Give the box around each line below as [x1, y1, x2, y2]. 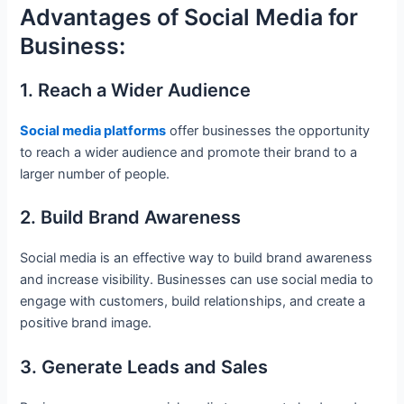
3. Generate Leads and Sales [20, 355, 269, 378]
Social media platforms [20, 123, 167, 140]
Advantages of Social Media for [20, 4, 359, 32]
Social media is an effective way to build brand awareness [20, 250, 373, 267]
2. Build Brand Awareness [20, 207, 242, 229]
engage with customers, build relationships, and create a [20, 293, 366, 310]
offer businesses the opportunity [166, 123, 371, 140]
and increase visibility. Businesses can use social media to [20, 271, 374, 289]
